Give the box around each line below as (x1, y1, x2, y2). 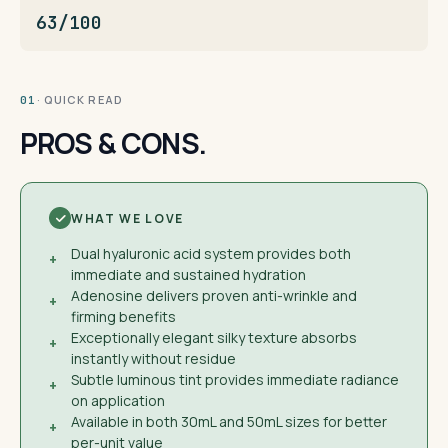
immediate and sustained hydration (71, 265, 306, 284)
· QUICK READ (36, 92, 123, 107)
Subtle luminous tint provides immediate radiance (71, 370, 399, 389)
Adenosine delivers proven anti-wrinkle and (71, 286, 357, 305)
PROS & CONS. (20, 124, 206, 162)
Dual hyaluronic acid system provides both (71, 244, 351, 263)
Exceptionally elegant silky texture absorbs (71, 328, 357, 347)
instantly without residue (71, 349, 236, 368)
